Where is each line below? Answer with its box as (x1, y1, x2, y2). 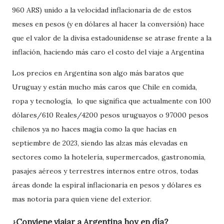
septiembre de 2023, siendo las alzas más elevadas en (12, 138, 187, 148)
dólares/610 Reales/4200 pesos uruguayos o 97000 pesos (12, 110, 208, 120)
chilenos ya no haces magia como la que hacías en (12, 124, 176, 134)
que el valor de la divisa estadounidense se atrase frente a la (12, 33, 211, 43)
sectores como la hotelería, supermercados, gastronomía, (12, 152, 205, 162)
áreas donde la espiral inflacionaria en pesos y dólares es (12, 180, 201, 190)
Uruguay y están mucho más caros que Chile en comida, (12, 82, 197, 92)
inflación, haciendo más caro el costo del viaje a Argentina (12, 47, 204, 57)
